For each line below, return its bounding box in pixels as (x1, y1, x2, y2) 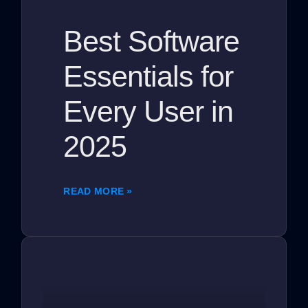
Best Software (63, 25, 240, 58)
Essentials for (63, 60, 234, 93)
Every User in (63, 95, 234, 129)
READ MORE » (63, 186, 133, 197)
